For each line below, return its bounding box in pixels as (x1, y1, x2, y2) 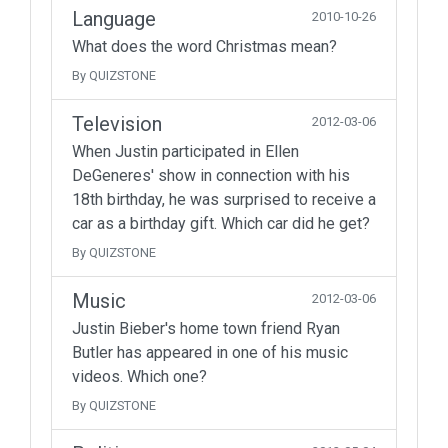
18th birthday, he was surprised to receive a (72, 190, 376, 209)
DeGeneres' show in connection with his (72, 166, 350, 185)
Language (72, 7, 156, 31)
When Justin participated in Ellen (72, 142, 299, 161)
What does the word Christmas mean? (72, 37, 337, 56)
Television (72, 112, 162, 136)
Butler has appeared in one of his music (72, 343, 348, 362)
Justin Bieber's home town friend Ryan (72, 319, 340, 338)
